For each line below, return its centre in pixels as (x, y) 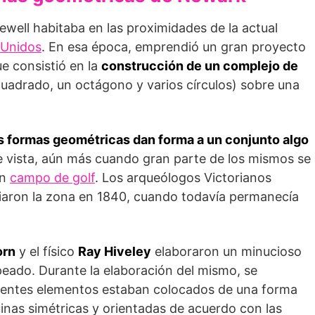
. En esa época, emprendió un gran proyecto (174, 47)
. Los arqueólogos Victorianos (183, 178)
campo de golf (52, 178)
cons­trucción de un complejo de (200, 66)
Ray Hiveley (115, 251)
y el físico (47, 251)
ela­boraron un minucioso (226, 251)
